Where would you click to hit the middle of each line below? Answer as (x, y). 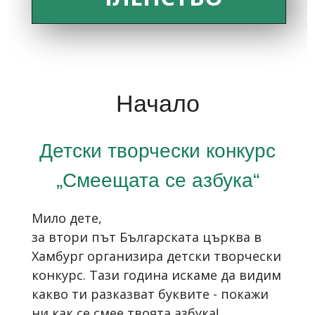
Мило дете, (69, 218)
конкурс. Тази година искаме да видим (156, 275)
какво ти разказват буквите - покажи (150, 294)
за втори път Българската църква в (147, 237)
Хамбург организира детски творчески (156, 256)
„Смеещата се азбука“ (157, 180)
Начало (157, 103)
